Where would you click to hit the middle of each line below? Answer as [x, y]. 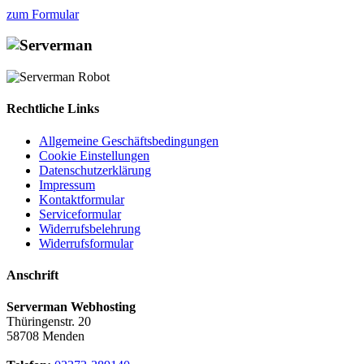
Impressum [67, 184]
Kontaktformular [82, 199]
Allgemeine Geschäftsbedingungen [129, 141]
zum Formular [43, 14]
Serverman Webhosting [71, 307]
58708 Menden [45, 336]
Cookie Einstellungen [94, 155]
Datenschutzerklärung [95, 170]
